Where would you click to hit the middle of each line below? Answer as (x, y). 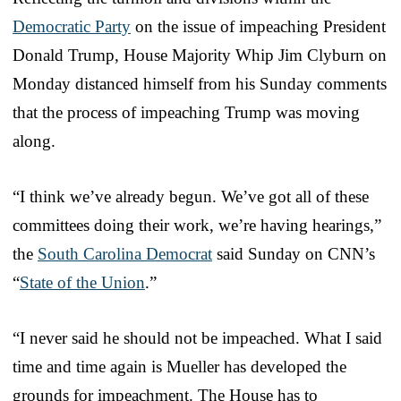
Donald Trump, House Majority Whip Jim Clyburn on (200, 55)
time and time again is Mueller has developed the (179, 366)
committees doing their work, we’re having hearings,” (197, 225)
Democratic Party (72, 26)
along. (34, 141)
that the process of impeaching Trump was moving (186, 112)
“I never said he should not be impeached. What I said (197, 337)
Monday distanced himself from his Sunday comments (200, 83)
